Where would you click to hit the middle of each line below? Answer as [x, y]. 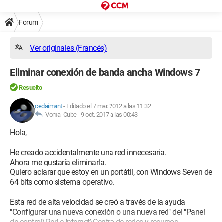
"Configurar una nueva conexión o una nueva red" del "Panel [107, 212]
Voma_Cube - [62, 115]
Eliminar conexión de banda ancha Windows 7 [105, 72]
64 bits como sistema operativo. [62, 182]
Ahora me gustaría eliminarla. [58, 162]
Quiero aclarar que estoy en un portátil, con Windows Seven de [111, 172]
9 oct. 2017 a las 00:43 [109, 115]
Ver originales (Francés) [68, 48]
